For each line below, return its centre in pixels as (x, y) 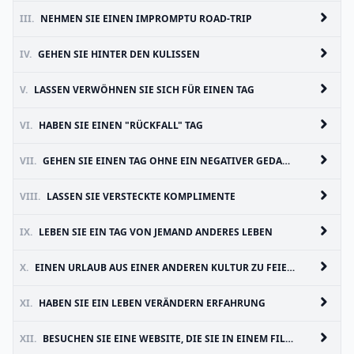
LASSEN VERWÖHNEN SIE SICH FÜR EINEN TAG (144, 90)
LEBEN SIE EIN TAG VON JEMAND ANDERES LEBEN (156, 232)
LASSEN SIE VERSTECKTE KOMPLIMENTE (141, 196)
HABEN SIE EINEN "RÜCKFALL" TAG (121, 125)
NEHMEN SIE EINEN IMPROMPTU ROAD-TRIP (146, 19)
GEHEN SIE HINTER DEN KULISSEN (119, 54)
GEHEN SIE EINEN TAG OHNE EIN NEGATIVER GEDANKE (162, 161)
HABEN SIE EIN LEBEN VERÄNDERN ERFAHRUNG (152, 303)
